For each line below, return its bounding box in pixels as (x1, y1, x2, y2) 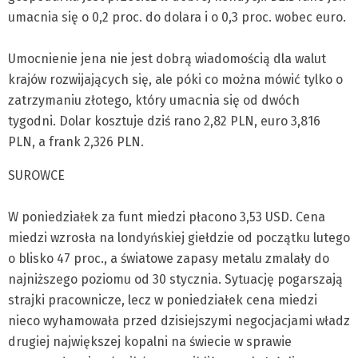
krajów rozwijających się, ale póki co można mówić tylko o (8, 72, 343, 87)
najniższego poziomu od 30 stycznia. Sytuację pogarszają (8, 272, 343, 287)
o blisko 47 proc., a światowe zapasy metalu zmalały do (8, 251, 329, 266)
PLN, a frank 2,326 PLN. (8, 134, 144, 149)
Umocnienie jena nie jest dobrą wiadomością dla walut (8, 51, 326, 66)
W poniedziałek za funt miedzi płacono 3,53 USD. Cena (8, 209, 325, 225)
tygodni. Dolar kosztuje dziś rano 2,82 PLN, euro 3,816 (8, 113, 320, 129)
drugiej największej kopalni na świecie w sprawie (8, 334, 292, 349)
